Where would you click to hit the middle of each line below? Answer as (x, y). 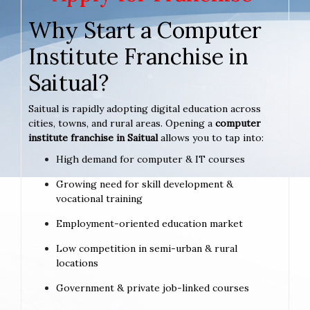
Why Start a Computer (145, 30)
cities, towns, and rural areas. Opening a (122, 123)
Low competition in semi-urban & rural (147, 248)
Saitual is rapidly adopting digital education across (145, 108)
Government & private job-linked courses (153, 288)
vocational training (99, 198)
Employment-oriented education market (149, 223)
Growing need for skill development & (145, 184)
